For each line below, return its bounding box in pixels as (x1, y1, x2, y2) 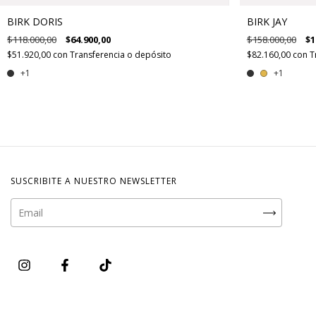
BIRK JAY (246, 15, 287, 29)
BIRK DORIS (7, 15, 63, 29)
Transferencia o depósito (70, 49, 171, 61)
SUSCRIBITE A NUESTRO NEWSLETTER (11, 175, 177, 188)
